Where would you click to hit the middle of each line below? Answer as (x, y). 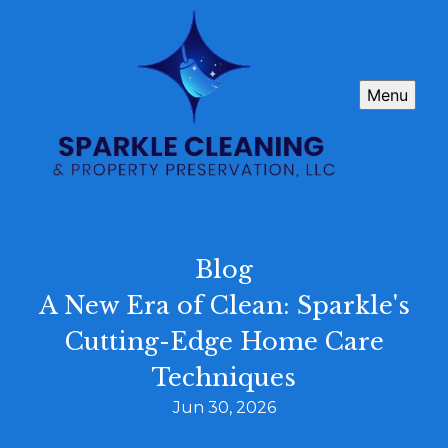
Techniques (224, 378)
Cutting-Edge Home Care (224, 342)
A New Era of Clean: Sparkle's (224, 306)
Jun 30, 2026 (224, 408)
